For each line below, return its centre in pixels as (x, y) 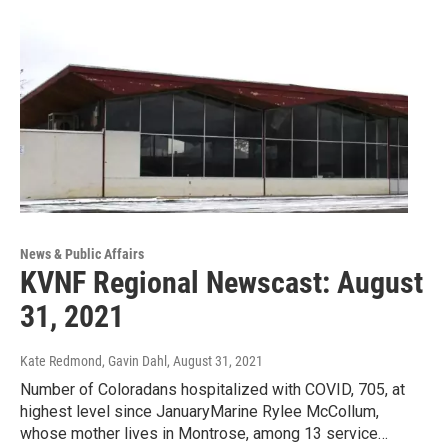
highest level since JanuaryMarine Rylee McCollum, (199, 412)
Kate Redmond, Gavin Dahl (93, 361)
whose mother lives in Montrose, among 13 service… (204, 434)
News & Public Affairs (82, 254)
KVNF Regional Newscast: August (221, 283)
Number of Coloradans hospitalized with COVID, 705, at (212, 390)
